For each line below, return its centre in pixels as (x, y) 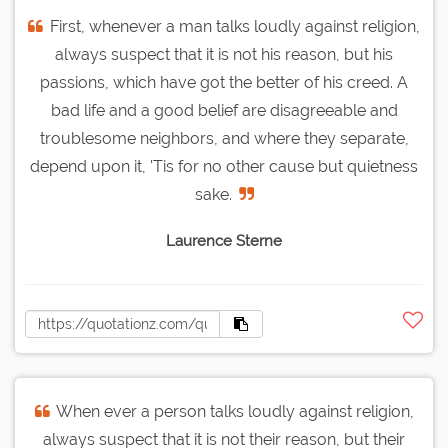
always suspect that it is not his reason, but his (224, 55)
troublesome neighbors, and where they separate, (224, 139)
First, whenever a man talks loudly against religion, (235, 27)
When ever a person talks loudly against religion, (234, 412)
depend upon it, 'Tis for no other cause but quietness (224, 167)
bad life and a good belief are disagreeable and (224, 111)
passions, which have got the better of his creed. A (224, 83)
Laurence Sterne (224, 241)
